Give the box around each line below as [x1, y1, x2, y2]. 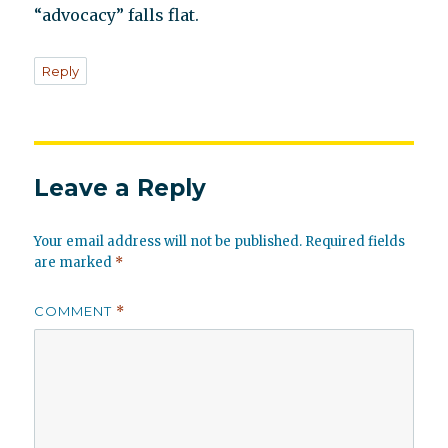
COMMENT [34, 303, 117, 320]
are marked [34, 254, 116, 272]
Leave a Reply [34, 174, 207, 203]
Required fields [305, 233, 406, 251]
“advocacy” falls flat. [34, 5, 200, 26]
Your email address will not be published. [34, 233, 303, 251]
